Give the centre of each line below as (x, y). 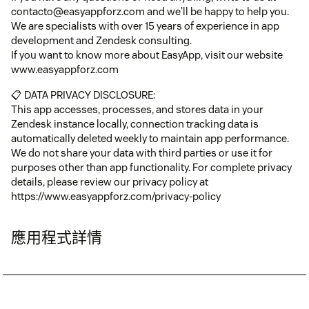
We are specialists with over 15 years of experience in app (145, 26)
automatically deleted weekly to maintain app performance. (150, 138)
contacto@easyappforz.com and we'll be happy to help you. (150, 11)
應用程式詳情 (57, 237)
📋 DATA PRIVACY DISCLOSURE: (83, 94)
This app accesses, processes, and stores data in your (137, 109)
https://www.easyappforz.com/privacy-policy (116, 196)
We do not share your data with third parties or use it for (142, 152)
